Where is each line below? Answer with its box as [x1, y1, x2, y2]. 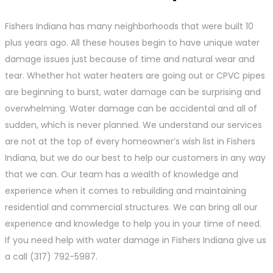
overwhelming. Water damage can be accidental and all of [5, 102, 257, 115]
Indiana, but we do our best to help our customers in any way [5, 152, 266, 165]
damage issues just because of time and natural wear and [5, 53, 255, 66]
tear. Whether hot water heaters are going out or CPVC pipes [5, 69, 265, 82]
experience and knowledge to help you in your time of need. [5, 218, 261, 230]
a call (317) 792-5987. [5, 250, 97, 263]
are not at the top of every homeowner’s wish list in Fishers [5, 135, 255, 148]
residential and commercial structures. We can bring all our [5, 201, 258, 214]
